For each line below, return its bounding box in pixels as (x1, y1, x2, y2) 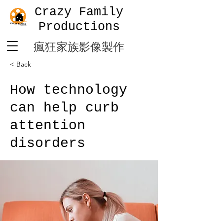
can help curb (10, 100, 119, 115)
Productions (38, 20, 120, 34)
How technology (10, 82, 127, 98)
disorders (10, 136, 85, 151)
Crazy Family (35, 5, 123, 19)
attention (10, 118, 85, 133)
